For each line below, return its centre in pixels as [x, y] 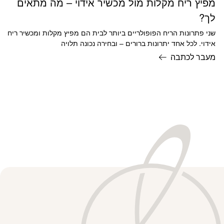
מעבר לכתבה [193, 57]
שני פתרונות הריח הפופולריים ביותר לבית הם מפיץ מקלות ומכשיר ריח [111, 32]
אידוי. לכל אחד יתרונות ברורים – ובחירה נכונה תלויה [138, 43]
